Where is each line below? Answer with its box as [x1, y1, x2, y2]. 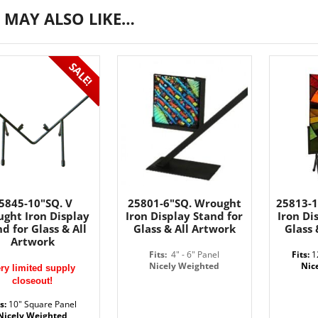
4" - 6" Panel [167, 248, 220, 261]
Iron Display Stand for [126, 209, 243, 223]
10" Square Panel [8, 298, 77, 310]
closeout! [12, 275, 53, 286]
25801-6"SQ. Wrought [127, 196, 241, 210]
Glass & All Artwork [133, 221, 236, 236]
